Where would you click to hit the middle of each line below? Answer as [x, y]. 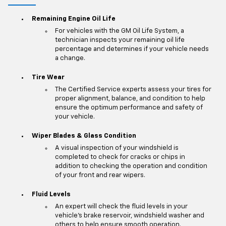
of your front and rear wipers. [100, 176]
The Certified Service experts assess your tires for [133, 90]
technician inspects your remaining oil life [120, 40]
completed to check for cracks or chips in [120, 157]
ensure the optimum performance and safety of [129, 108]
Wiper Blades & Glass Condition [84, 136]
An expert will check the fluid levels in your [121, 207]
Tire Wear [48, 77]
